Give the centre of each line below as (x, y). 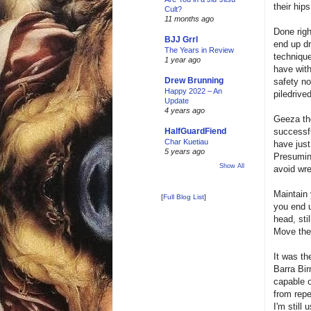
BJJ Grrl (181, 40)
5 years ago (185, 151)
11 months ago (189, 19)
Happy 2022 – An (193, 91)
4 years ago (185, 110)
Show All (232, 166)
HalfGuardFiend (195, 131)
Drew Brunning (194, 81)
